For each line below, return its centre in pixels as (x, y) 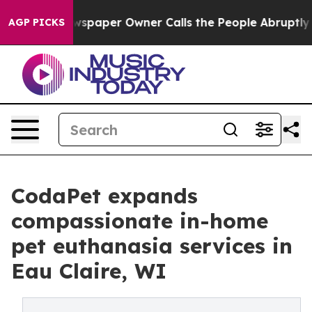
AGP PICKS (37, 22)
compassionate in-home (140, 221)
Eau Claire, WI (89, 271)
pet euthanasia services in (152, 246)
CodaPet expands (104, 196)
